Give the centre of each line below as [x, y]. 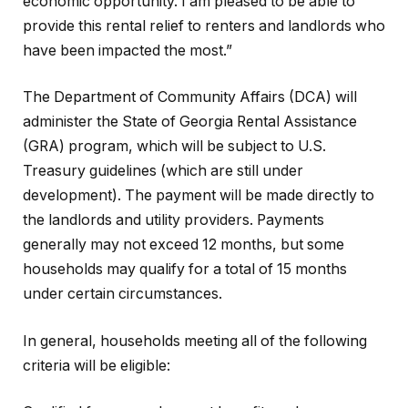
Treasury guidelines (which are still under [163, 171]
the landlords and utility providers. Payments [173, 220]
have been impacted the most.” [127, 50]
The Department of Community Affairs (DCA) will [190, 97]
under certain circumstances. [122, 294]
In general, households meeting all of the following [195, 341]
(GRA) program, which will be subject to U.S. [174, 147]
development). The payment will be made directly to [199, 196]
